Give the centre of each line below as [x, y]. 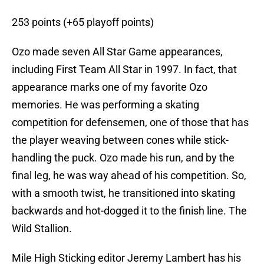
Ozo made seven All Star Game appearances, [117, 52]
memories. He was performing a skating [105, 105]
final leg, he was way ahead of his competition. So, [129, 176]
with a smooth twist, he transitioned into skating [123, 193]
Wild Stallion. [42, 229]
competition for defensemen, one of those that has [130, 123]
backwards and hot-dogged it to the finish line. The [129, 211]
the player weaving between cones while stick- [120, 140]
